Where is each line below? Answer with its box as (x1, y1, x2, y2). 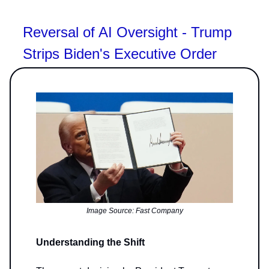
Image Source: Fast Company (86, 207, 183, 216)
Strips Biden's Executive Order (23, 45, 217, 62)
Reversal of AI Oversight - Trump (23, 23, 232, 40)
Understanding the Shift (36, 237, 145, 248)
